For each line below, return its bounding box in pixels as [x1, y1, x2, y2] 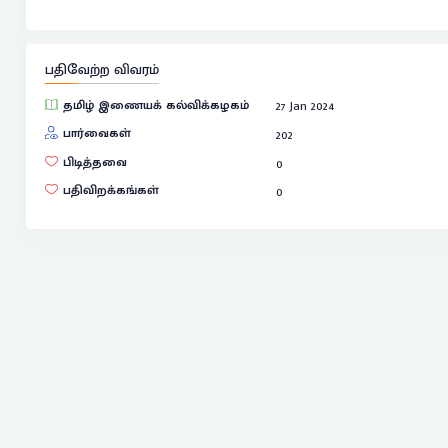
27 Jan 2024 [276, 95, 335, 117]
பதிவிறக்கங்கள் [62, 179, 159, 201]
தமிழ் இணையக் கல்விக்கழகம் [62, 94, 249, 116]
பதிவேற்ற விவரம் [44, 58, 159, 83]
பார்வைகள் [62, 122, 131, 144]
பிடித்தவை [62, 151, 127, 173]
